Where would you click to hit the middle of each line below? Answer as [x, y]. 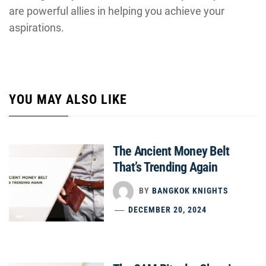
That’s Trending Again [167, 167]
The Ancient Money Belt [171, 151]
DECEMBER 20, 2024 [168, 209]
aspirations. [37, 27]
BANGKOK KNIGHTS [190, 190]
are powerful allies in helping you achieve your [117, 11]
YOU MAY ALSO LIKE [68, 99]
